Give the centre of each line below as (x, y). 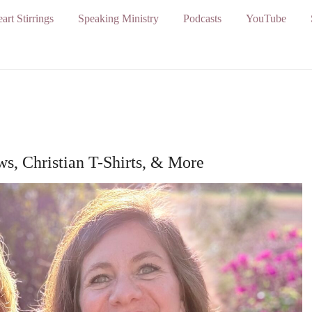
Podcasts (202, 18)
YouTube (266, 18)
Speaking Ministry (118, 18)
